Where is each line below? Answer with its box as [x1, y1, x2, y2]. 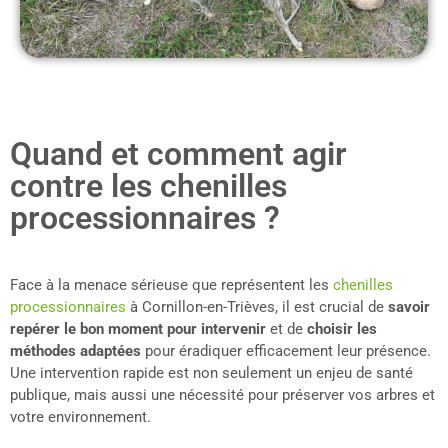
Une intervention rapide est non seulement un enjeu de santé [10, 364, 413, 383]
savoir [388, 298, 430, 317]
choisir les [307, 320, 377, 339]
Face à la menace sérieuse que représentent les [10, 276, 333, 295]
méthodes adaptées [10, 342, 141, 361]
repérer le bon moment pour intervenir [10, 320, 266, 339]
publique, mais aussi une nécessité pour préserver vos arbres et [10, 386, 435, 405]
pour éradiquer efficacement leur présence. [141, 342, 431, 361]
